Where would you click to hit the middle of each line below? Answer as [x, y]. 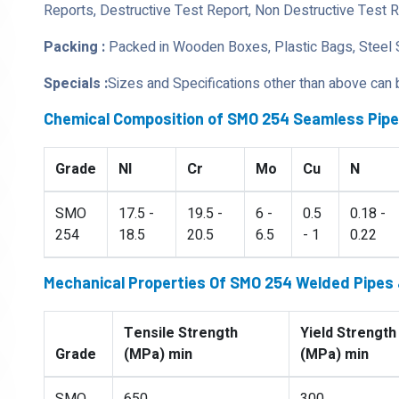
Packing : [74, 47]
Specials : [76, 84]
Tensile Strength [181, 333]
